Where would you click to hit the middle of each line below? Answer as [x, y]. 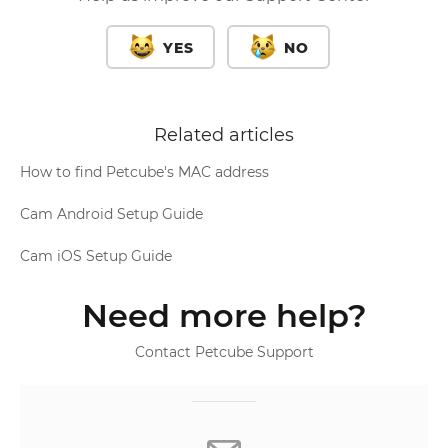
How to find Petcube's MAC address [144, 172]
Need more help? [224, 315]
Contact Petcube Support [224, 352]
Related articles [224, 135]
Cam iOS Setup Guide [96, 256]
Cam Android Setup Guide [111, 214]
